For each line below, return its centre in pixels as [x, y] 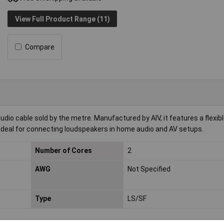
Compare [40, 47]
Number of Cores [63, 151]
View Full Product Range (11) [62, 19]
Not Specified [149, 169]
